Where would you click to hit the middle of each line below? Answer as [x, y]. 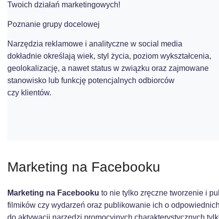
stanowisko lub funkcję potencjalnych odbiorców [91, 80]
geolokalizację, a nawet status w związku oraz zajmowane [108, 68]
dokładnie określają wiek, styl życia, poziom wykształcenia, [109, 56]
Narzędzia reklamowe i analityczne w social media [95, 44]
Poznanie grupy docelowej [54, 24]
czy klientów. [30, 93]
